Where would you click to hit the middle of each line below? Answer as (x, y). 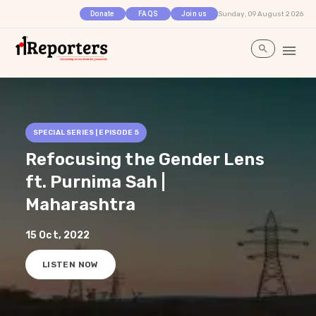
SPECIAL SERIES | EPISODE (84, 132)
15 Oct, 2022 (57, 236)
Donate (102, 14)
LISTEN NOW (71, 265)
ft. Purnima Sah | (96, 182)
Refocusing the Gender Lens (145, 160)
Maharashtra (80, 205)
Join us (194, 14)
